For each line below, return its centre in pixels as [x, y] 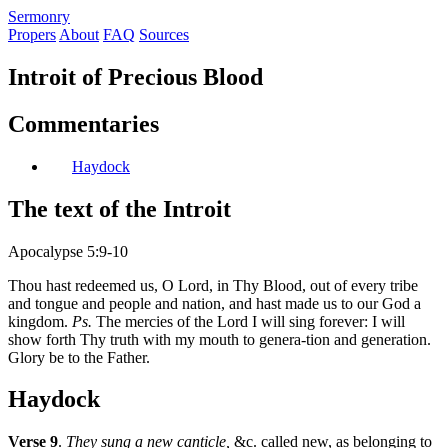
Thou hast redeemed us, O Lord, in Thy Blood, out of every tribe [213, 285]
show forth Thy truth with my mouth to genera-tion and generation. [219, 339]
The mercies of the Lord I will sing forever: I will [248, 321]
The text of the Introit [119, 208]
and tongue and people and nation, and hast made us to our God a [214, 303]
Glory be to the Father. [79, 357]
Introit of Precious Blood [135, 76]
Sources [164, 34]
